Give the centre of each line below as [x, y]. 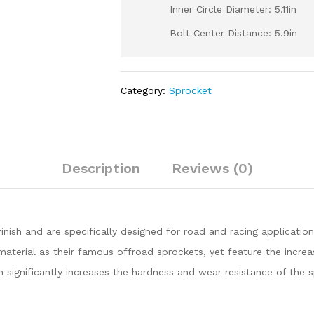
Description [101, 168]
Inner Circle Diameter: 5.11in [233, 9]
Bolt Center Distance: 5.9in [234, 33]
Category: [145, 90]
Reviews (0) [212, 168]
